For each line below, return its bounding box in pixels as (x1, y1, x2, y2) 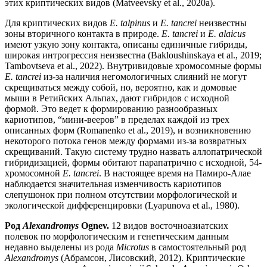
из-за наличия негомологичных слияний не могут (41, 72, 247, 82)
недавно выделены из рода (5, 242, 116, 253)
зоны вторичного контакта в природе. (5, 29, 162, 39)
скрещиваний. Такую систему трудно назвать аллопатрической (5, 147, 262, 157)
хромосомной (5, 168, 63, 179)
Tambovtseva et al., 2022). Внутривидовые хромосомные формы (5, 61, 262, 72)
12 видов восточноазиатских (109, 221, 228, 231)
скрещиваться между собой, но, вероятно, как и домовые (5, 82, 237, 93)
